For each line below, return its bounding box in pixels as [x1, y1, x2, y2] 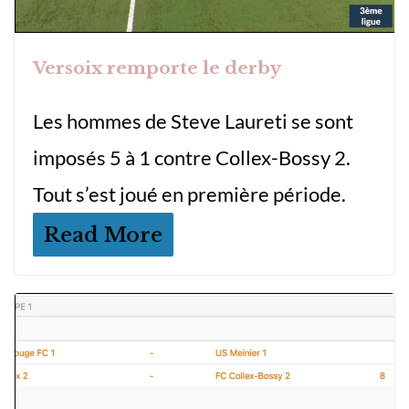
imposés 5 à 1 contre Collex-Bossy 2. [33, 144, 351, 170]
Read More [44, 221, 163, 247]
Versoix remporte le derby [33, 57, 281, 79]
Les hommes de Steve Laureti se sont [33, 108, 353, 133]
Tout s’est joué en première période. [33, 181, 346, 206]
